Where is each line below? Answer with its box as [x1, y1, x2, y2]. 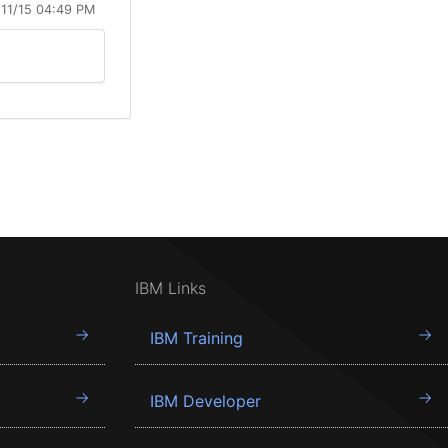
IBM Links [134, 278, 206, 298]
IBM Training [149, 328, 243, 348]
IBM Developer [149, 391, 261, 411]
